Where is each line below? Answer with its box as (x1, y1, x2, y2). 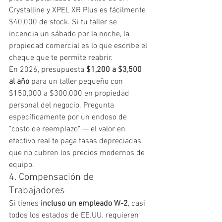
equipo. (9, 160, 34, 170)
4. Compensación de (9, 171, 96, 183)
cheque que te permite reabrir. (9, 53, 112, 63)
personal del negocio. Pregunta (9, 100, 116, 111)
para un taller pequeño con (29, 76, 125, 87)
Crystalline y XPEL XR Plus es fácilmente (9, 5, 148, 15)
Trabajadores (9, 184, 65, 197)
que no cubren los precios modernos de (9, 148, 147, 158)
